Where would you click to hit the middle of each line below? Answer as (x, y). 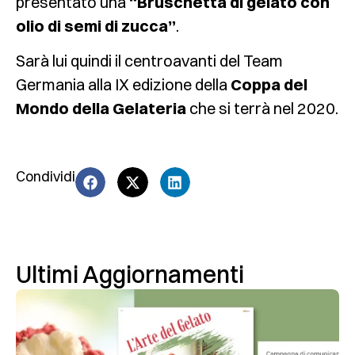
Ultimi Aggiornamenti (130, 275)
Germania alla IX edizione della (123, 85)
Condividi (46, 177)
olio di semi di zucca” (96, 26)
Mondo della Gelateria (101, 109)
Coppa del (269, 85)
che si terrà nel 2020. (262, 109)
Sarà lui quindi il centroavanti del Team (149, 61)
